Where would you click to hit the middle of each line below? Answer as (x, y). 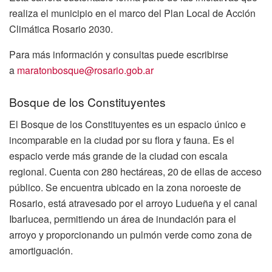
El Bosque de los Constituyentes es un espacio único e (127, 124)
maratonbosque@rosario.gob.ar (85, 70)
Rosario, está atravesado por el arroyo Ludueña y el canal (133, 203)
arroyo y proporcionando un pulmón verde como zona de (131, 234)
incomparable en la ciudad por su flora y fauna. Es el (122, 140)
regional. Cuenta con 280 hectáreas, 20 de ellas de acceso (135, 171)
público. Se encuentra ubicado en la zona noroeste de (125, 187)
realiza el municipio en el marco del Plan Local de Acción (132, 13)
